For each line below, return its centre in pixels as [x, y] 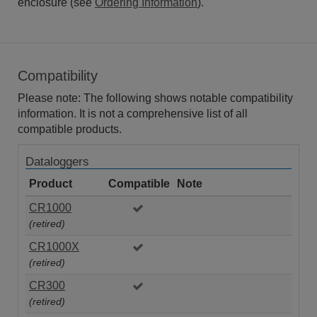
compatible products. [70, 129]
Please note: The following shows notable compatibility [155, 98]
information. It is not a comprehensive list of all [133, 113]
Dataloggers [57, 161]
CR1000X [54, 246]
